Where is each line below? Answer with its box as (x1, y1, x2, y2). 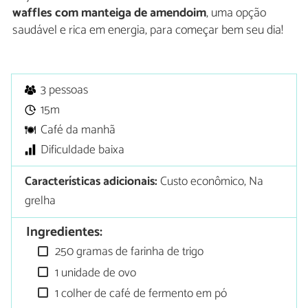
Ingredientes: (26, 221, 103, 243)
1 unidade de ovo (52, 263, 137, 283)
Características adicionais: (25, 172, 158, 192)
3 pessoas (41, 80, 89, 100)
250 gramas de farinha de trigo (52, 242, 204, 263)
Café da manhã (41, 120, 116, 140)
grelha (25, 191, 56, 212)
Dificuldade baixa (41, 140, 125, 160)
